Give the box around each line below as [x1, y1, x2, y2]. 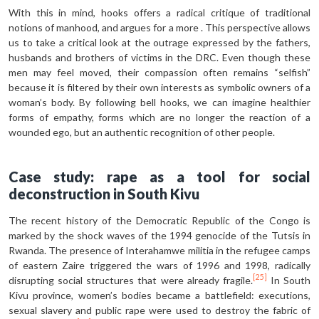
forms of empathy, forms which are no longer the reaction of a [9, 110, 310, 123]
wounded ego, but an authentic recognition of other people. [9, 125, 275, 138]
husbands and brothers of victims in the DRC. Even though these [9, 51, 310, 63]
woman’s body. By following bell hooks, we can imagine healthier [9, 95, 310, 108]
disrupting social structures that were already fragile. [9, 273, 253, 286]
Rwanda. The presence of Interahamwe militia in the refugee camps [9, 244, 310, 256]
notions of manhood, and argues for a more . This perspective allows [9, 21, 310, 33]
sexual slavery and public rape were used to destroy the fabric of [9, 303, 310, 316]
